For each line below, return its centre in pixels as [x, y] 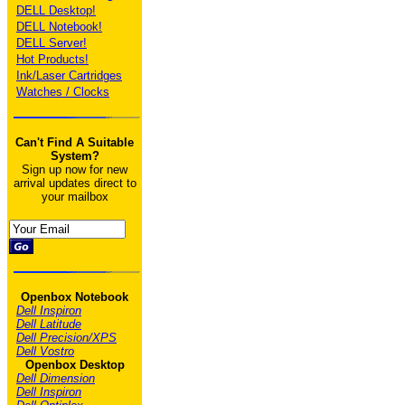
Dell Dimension [56, 378]
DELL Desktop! [56, 10]
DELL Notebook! [59, 27]
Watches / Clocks [63, 92]
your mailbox [75, 197]
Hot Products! [52, 59]
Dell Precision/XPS [66, 338]
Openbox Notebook [75, 297]
